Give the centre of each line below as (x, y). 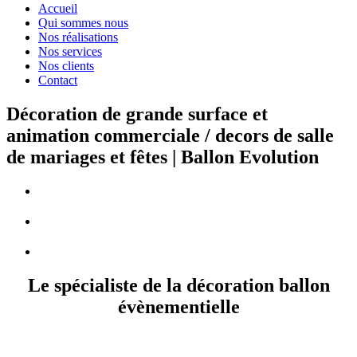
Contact (58, 80)
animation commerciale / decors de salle (170, 135)
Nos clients (66, 66)
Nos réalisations (78, 37)
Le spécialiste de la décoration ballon (178, 285)
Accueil (58, 8)
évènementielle (178, 306)
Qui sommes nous (83, 23)
